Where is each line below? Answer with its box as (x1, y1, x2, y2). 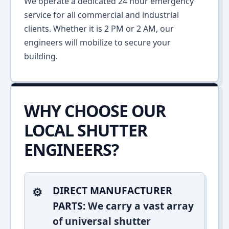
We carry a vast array (85, 199, 194, 213)
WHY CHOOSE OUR (24, 100, 166, 122)
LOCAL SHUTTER (24, 119, 147, 141)
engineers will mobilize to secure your (24, 37, 171, 48)
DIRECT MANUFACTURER (53, 184, 172, 197)
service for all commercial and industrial (24, 9, 179, 20)
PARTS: (53, 199, 85, 213)
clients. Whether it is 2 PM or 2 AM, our (24, 23, 174, 34)
